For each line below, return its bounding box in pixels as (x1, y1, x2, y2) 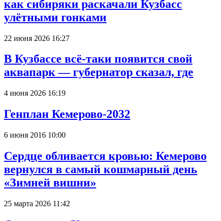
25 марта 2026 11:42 (4, 199, 70, 208)
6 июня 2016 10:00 (4, 131, 66, 140)
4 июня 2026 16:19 (4, 89, 66, 98)
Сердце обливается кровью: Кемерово (4, 149, 207, 163)
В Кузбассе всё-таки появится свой (4, 52, 192, 66)
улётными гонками (4, 10, 107, 24)
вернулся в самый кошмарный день (4, 163, 197, 176)
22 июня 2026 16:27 (4, 34, 70, 42)
